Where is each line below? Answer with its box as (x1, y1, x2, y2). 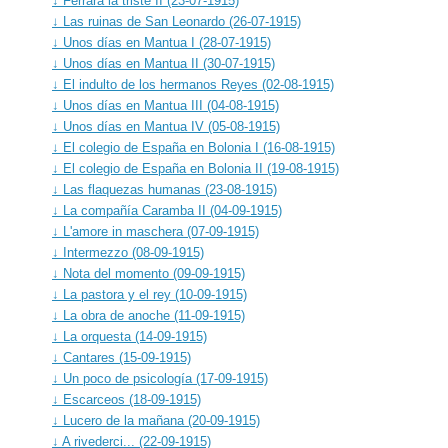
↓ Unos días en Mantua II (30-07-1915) (52, 55, 275, 71)
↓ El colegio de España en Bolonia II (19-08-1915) (52, 160, 339, 176)
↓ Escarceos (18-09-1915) (52, 391, 201, 407)
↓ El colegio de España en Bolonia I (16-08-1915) (52, 139, 335, 155)
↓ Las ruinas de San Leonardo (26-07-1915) (52, 13, 301, 29)
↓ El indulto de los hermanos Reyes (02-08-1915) (52, 76, 334, 92)
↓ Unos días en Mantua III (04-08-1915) (52, 97, 279, 113)
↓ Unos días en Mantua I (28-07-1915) (52, 34, 271, 50)
